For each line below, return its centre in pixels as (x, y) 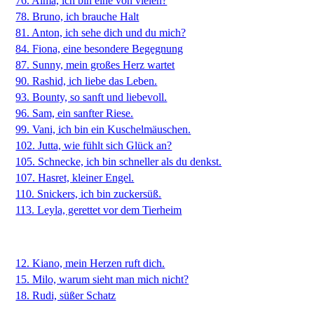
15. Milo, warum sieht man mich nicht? (102, 279)
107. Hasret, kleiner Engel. (75, 178)
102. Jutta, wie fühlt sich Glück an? (94, 145)
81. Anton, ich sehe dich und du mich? (101, 33)
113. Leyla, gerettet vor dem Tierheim (99, 210)
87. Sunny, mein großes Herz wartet (95, 65)
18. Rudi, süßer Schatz (66, 295)
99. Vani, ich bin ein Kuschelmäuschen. (103, 129)
